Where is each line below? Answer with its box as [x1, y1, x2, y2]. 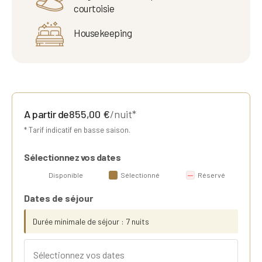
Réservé [197, 171, 225, 180]
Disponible [49, 171, 84, 180]
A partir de [24, 107, 69, 120]
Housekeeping [74, 26, 132, 39]
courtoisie [74, 2, 114, 15]
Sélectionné [120, 171, 160, 180]
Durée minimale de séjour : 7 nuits [33, 216, 149, 227]
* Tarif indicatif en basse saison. [24, 125, 130, 135]
